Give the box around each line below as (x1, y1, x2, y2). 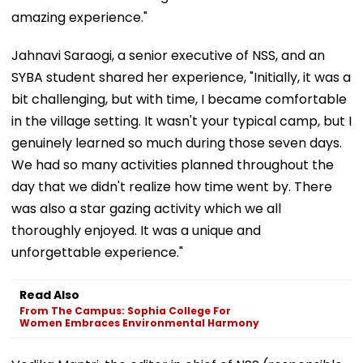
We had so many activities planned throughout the (11, 155, 334, 174)
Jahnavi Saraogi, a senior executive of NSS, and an (11, 45, 325, 65)
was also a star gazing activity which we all (11, 199, 281, 218)
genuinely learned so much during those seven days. (11, 133, 342, 152)
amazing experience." (11, 7, 147, 27)
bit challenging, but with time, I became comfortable (11, 89, 347, 109)
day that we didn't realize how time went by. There (11, 177, 332, 196)
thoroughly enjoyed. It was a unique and (11, 220, 261, 240)
